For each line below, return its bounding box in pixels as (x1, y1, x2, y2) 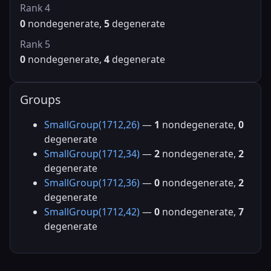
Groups (20, 91, 60, 108)
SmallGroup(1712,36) (44, 175, 140, 189)
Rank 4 (20, 1, 50, 15)
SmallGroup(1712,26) (44, 117, 140, 131)
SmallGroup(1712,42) (44, 204, 140, 218)
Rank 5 (20, 37, 50, 51)
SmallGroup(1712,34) (44, 146, 140, 160)
